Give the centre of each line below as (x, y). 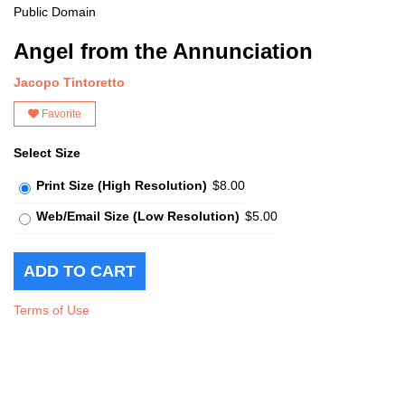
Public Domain (55, 11)
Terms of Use (52, 310)
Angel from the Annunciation (163, 51)
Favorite (60, 113)
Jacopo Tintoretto (69, 82)
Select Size (47, 152)
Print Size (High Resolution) (122, 185)
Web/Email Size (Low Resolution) (138, 216)
